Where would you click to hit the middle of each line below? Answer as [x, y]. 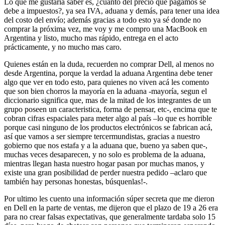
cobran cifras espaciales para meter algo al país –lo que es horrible [108, 119]
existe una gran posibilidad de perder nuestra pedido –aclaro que [105, 173]
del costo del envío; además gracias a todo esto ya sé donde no [102, 20]
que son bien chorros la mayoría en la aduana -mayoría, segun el [105, 91]
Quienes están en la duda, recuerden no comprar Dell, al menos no [109, 64]
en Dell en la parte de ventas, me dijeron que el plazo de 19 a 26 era [111, 208]
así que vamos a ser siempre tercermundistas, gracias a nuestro [102, 137]
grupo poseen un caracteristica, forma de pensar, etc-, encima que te [110, 109]
